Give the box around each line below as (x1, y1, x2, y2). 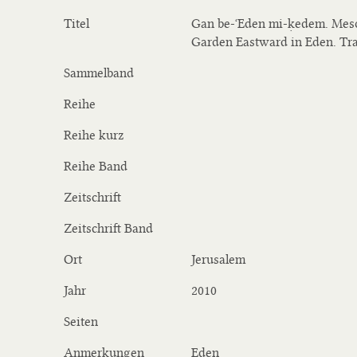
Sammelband (64, 65, 134, 80)
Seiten (64, 314, 98, 329)
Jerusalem (191, 252, 245, 267)
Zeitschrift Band (64, 221, 153, 236)
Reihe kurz (64, 127, 124, 143)
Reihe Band (64, 159, 127, 174)
